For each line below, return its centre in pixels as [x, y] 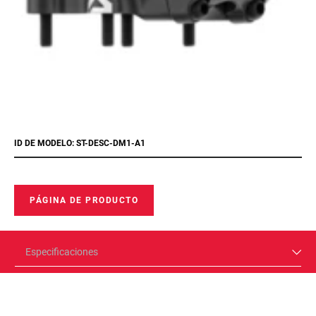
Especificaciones [62, 252]
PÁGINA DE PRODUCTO [84, 200]
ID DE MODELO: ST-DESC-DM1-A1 [80, 143]
